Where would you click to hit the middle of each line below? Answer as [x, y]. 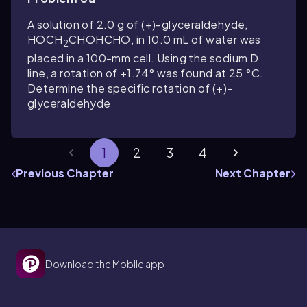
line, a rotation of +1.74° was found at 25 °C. [146, 73]
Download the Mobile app [105, 264]
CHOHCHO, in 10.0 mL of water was [165, 39]
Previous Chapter [65, 173]
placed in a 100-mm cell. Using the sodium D [143, 58]
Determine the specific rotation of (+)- [130, 88]
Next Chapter [253, 173]
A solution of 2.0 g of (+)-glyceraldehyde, [138, 24]
